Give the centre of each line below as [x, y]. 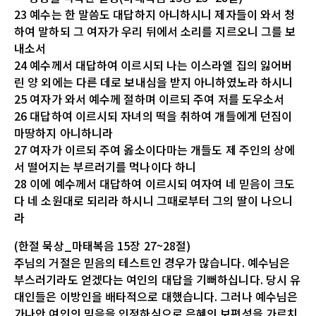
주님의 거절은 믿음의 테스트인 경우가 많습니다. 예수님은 [152, 262]
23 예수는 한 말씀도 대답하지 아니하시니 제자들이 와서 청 [155, 14]
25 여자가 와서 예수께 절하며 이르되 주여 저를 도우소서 [150, 98]
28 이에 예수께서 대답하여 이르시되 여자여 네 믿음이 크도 [155, 183]
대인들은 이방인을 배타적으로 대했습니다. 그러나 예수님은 [156, 296]
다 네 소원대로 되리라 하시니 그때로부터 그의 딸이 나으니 [154, 200]
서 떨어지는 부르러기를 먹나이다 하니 [105, 166]
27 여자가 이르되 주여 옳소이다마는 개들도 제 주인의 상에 [155, 149]
